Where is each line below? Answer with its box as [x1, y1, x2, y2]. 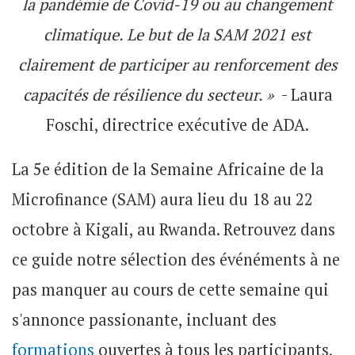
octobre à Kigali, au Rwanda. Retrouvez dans [12, 218, 335, 240]
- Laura [277, 83, 333, 105]
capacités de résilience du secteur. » [22, 83, 278, 105]
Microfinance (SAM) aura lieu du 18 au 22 [12, 188, 313, 210]
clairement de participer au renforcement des [17, 53, 338, 75]
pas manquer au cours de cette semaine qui [12, 278, 329, 300]
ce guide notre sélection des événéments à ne [12, 248, 340, 270]
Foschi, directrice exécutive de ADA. [46, 113, 309, 136]
